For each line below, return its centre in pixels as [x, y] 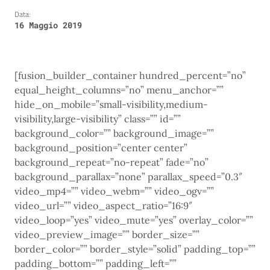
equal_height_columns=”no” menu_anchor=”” [119, 90]
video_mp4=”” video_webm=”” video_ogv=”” [114, 191]
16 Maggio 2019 [48, 25]
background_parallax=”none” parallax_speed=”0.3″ [128, 177]
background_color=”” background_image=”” [114, 133]
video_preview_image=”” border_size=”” [107, 235]
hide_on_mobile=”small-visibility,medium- [111, 105]
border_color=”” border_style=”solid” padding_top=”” [135, 249]
